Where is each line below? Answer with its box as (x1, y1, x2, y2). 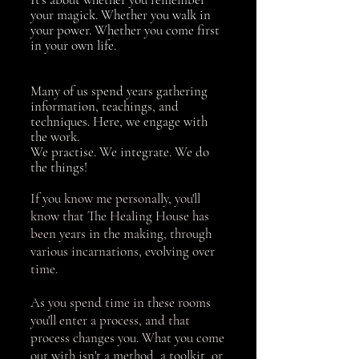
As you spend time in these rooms (30, 294, 211, 311)
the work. (30, 128, 79, 145)
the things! (30, 159, 87, 175)
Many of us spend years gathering (30, 83, 208, 99)
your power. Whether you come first (30, 22, 220, 38)
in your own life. (30, 37, 116, 54)
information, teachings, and (30, 98, 179, 115)
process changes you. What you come (30, 329, 224, 346)
